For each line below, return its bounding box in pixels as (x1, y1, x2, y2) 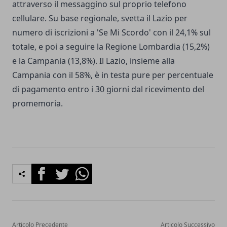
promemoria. (12, 98, 63, 109)
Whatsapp (71, 164, 110, 175)
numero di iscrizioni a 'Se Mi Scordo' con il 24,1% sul (12, 27, 211, 39)
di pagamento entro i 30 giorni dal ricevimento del (12, 84, 204, 95)
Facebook (31, 164, 68, 175)
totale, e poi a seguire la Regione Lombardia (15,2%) (12, 41, 210, 53)
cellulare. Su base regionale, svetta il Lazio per (12, 13, 187, 24)
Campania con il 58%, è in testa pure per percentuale (12, 69, 213, 81)
